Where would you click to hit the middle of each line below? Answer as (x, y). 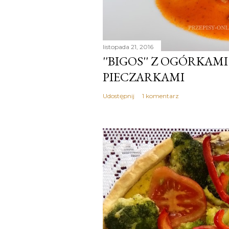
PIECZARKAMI (143, 77)
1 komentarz (160, 96)
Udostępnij (118, 96)
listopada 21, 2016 (128, 47)
